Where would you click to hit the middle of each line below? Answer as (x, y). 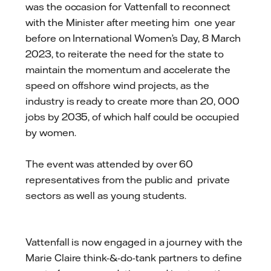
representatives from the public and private (128, 179)
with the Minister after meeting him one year (130, 22)
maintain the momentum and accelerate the (128, 69)
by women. (53, 132)
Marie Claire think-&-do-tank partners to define (134, 258)
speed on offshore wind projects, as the (118, 85)
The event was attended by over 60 (109, 164)
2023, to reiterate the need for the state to (125, 54)
